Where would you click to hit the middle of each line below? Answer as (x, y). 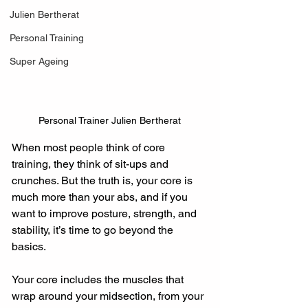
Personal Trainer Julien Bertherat (109, 121)
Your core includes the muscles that (99, 280)
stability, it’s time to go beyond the (94, 230)
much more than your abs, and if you (101, 197)
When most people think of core (90, 148)
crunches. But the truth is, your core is (103, 181)
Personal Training (47, 38)
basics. (29, 247)
